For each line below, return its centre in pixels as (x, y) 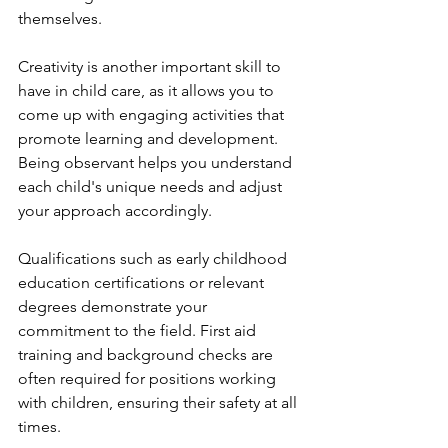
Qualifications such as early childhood (154, 258)
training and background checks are (147, 354)
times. (39, 426)
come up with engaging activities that (153, 114)
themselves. (60, 18)
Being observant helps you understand (157, 162)
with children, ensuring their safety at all (159, 402)
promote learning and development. (150, 138)
